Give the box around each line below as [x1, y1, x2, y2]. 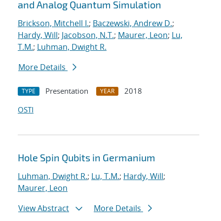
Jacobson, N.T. [62, 30, 114, 41]
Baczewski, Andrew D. [93, 18, 172, 29]
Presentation [45, 86, 88, 96]
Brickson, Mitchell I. [18, 18, 89, 29]
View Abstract [18, 203, 69, 214]
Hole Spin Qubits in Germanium [18, 151, 155, 164]
